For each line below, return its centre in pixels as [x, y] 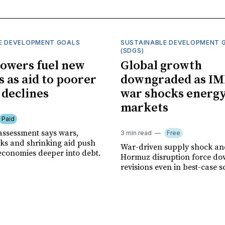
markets [144, 108]
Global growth [161, 66]
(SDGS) [132, 50]
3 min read [136, 133]
